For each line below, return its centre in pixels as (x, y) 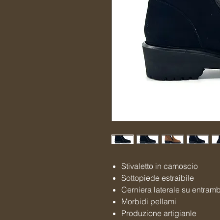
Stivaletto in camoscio (161, 166)
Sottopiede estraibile (159, 178)
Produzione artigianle (159, 213)
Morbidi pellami (150, 201)
